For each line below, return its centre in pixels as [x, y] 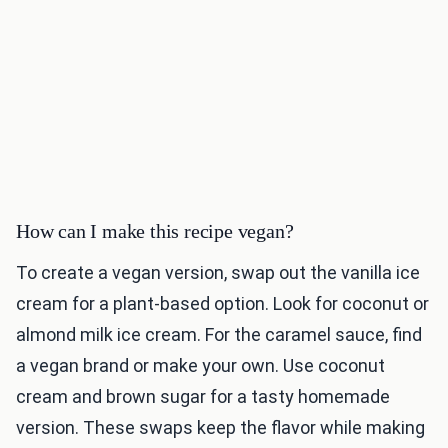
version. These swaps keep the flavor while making [220, 428]
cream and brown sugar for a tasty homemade [203, 397]
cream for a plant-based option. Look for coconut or [222, 304]
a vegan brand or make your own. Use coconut [200, 366]
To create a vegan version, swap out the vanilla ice [218, 273]
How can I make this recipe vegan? [155, 231]
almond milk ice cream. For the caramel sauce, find [219, 335]
